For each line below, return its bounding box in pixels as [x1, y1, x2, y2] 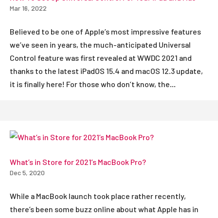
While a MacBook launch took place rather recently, [10, 191, 186, 200]
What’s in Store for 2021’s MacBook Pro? [10, 157, 146, 166]
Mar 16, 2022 [10, 3, 47, 12]
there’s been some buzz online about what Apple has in [10, 204, 199, 214]
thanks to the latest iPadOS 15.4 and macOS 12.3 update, [10, 66, 203, 75]
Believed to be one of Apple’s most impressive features [10, 26, 201, 36]
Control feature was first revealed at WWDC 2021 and [10, 53, 192, 62]
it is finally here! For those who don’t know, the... [10, 79, 176, 89]
